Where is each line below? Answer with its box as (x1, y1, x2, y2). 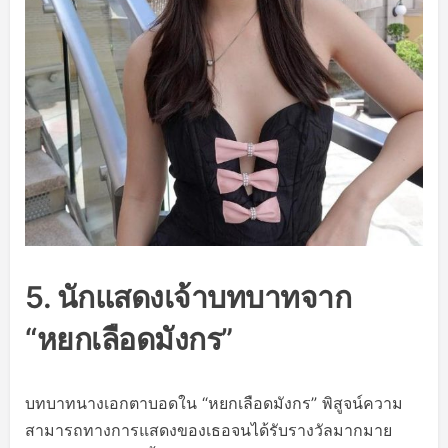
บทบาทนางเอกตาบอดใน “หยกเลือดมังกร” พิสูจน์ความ (25, 393, 403, 413)
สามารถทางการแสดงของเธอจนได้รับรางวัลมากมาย (25, 420, 392, 440)
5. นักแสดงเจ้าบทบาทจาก (25, 279, 351, 315)
